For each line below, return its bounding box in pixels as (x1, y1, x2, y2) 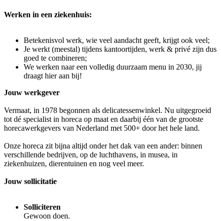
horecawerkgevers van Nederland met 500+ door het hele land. (4, 124, 200, 133)
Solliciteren (24, 203, 61, 212)
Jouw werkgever (4, 88, 60, 97)
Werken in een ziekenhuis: (4, 10, 92, 19)
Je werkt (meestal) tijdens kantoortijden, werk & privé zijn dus (24, 45, 217, 54)
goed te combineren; (24, 54, 87, 63)
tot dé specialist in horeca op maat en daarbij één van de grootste (4, 115, 203, 124)
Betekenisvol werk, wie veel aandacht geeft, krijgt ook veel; (24, 36, 210, 45)
